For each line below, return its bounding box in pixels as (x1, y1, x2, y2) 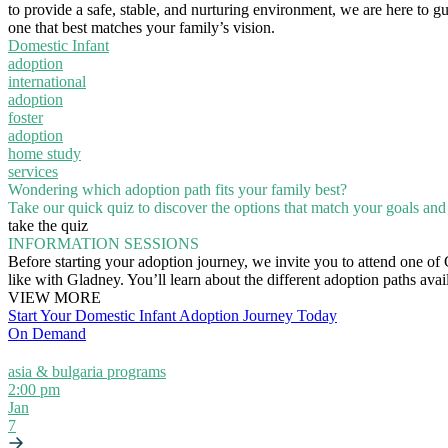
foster (8, 108, 43, 126)
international (8, 72, 86, 90)
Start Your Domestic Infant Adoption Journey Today (8, 306, 337, 324)
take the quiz (8, 216, 88, 234)
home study (8, 144, 81, 162)
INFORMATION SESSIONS (8, 234, 199, 252)
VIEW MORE (8, 288, 101, 306)
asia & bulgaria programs (8, 362, 166, 380)
